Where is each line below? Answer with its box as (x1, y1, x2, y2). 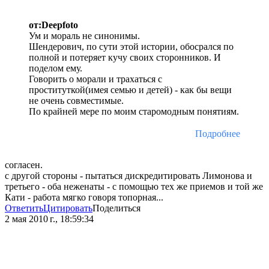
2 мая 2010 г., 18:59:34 (5, 214, 94, 225)
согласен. (5, 160, 43, 171)
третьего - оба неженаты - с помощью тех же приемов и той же (5, 181, 263, 192)
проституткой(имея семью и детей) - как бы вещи (29, 85, 232, 95)
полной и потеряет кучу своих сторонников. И (29, 52, 221, 63)
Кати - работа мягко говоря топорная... (5, 192, 163, 203)
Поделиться (92, 203, 141, 214)
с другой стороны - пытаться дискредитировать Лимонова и (5, 171, 252, 181)
